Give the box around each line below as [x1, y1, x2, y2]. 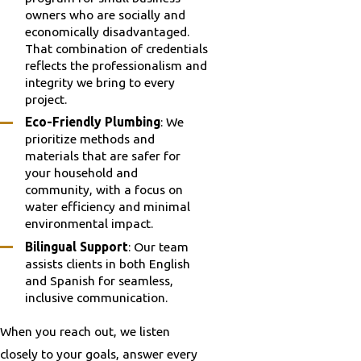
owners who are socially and [25, 6, 186, 22]
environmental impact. [25, 216, 154, 231]
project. [25, 91, 68, 106]
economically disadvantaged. [25, 23, 190, 39]
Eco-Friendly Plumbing [25, 114, 161, 130]
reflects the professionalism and [25, 57, 208, 73]
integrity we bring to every [25, 74, 176, 89]
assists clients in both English [25, 256, 191, 272]
